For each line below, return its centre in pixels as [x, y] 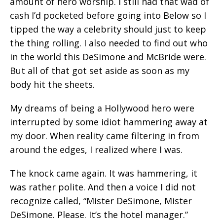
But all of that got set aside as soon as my [100, 71]
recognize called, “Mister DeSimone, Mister [101, 201]
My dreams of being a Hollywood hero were [102, 108]
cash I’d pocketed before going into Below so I [108, 15]
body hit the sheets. [52, 84]
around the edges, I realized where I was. [96, 149]
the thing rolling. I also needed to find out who [109, 43]
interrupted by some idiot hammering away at [109, 122]
